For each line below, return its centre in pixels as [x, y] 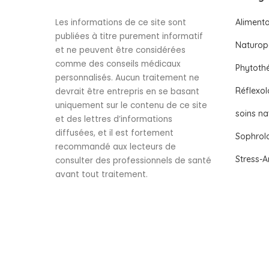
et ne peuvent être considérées [120, 50]
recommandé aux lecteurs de [116, 147]
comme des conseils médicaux [118, 64]
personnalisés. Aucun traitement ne [127, 78]
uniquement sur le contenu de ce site [131, 105]
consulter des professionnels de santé [133, 161]
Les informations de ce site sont [121, 23]
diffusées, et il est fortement [114, 133]
